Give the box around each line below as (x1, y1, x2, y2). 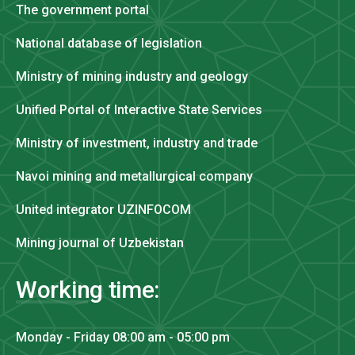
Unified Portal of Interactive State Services (16, 101, 262, 117)
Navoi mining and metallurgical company (16, 168, 253, 184)
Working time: (16, 275, 160, 303)
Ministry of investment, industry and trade (16, 135, 258, 151)
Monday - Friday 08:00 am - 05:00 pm (16, 329, 230, 345)
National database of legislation (16, 35, 202, 51)
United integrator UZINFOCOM (16, 201, 191, 217)
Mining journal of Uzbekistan (16, 235, 184, 250)
